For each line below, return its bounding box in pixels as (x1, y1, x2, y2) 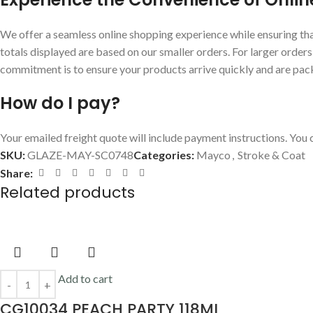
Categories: (133, 148, 194, 162)
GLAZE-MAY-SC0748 (27, 148, 133, 162)
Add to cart (58, 272, 112, 286)
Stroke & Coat (238, 148, 305, 162)
